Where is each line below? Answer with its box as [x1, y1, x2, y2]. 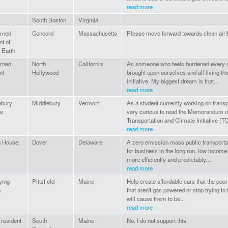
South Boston [32, 16, 66, 24]
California [78, 60, 103, 68]
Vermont [78, 99, 100, 107]
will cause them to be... [127, 194, 185, 203]
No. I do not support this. [127, 216, 188, 225]
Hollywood [32, 68, 59, 77]
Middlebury [32, 99, 61, 107]
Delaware [78, 138, 102, 147]
